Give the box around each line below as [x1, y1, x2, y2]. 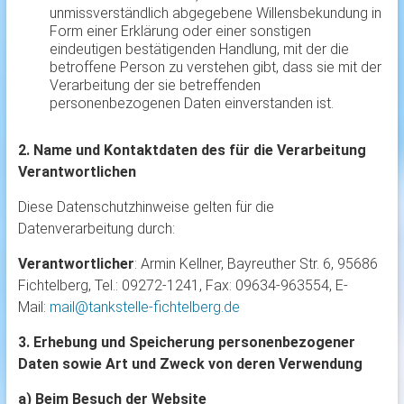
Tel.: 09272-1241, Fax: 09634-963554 [94, 277, 329, 295]
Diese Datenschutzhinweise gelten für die [17, 198, 274, 216]
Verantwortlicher [17, 255, 134, 273]
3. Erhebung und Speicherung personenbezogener [17, 334, 355, 352]
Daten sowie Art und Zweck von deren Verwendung [17, 355, 363, 373]
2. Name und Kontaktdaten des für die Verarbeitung [17, 142, 366, 160]
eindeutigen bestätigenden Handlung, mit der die [49, 41, 349, 59]
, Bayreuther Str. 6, [220, 255, 337, 273]
